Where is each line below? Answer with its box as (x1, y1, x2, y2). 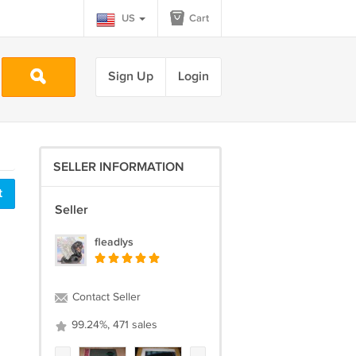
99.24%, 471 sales (68, 319, 157, 331)
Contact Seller (68, 291, 141, 304)
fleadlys (94, 235, 133, 249)
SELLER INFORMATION (52, 160, 184, 175)
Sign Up (107, 69, 153, 84)
